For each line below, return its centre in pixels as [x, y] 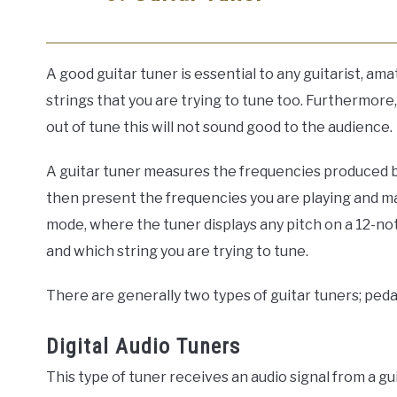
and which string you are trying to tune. [177, 251]
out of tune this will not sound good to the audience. [219, 127]
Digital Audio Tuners [143, 346]
